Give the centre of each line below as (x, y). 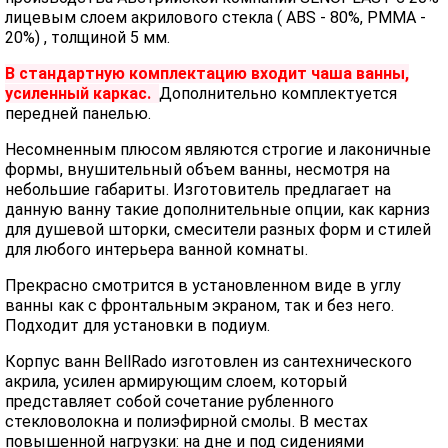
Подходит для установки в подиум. (137, 325)
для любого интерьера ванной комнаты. (156, 249)
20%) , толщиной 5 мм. (87, 37)
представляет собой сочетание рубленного (169, 401)
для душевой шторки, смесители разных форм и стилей (218, 229)
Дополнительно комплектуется (278, 93)
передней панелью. (78, 113)
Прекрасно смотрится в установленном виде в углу (203, 285)
